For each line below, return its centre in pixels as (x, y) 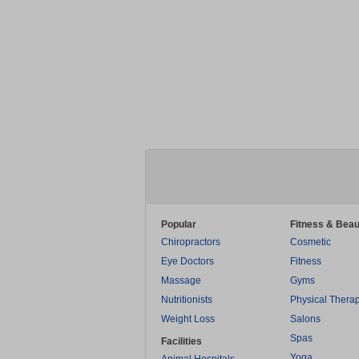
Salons (305, 319)
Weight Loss (188, 319)
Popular (179, 224)
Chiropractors (191, 242)
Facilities (182, 341)
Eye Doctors (188, 261)
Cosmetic (311, 242)
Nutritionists (187, 300)
